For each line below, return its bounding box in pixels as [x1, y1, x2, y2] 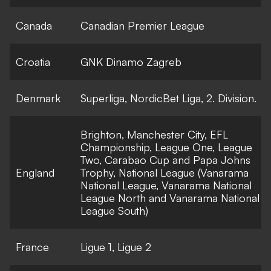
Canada [16, 19, 52, 33]
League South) [80, 204, 148, 218]
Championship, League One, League [80, 140, 252, 154]
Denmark [16, 91, 60, 105]
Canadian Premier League [80, 19, 204, 33]
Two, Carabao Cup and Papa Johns [80, 153, 250, 167]
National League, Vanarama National [80, 178, 252, 192]
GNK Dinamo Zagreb [80, 55, 181, 69]
